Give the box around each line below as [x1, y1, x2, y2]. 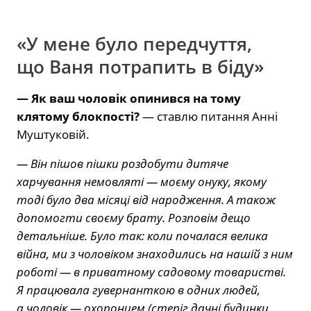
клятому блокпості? [17, 108, 140, 124]
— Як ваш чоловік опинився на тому [17, 90, 241, 106]
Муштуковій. [17, 126, 90, 142]
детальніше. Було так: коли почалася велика [17, 227, 268, 244]
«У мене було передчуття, [17, 31, 252, 56]
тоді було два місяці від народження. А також [17, 191, 276, 208]
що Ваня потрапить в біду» [17, 54, 264, 79]
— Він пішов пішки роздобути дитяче [17, 155, 228, 171]
